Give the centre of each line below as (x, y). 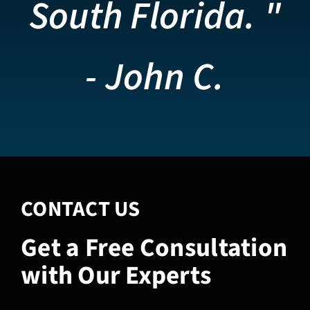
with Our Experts (116, 275)
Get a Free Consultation (154, 248)
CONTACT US (80, 209)
